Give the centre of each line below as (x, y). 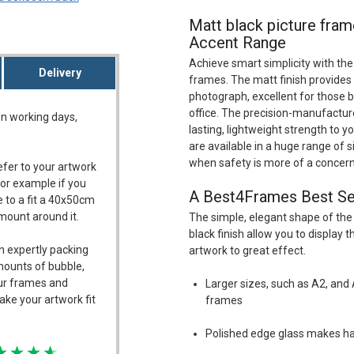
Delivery (60, 73)
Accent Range (237, 43)
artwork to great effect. (247, 251)
